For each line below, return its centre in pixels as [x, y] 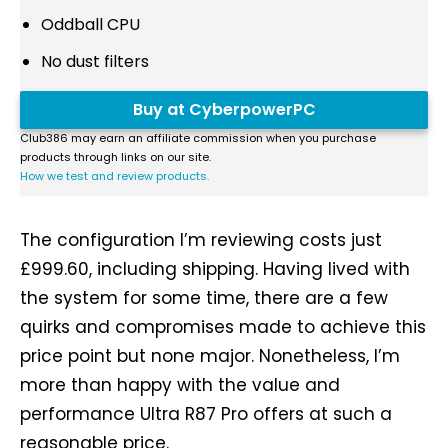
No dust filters [95, 62]
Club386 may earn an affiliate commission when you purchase [198, 138]
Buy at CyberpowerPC [224, 110]
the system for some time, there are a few [204, 298]
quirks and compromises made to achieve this [223, 327]
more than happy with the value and [180, 385]
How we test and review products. [114, 176]
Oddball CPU [90, 25]
